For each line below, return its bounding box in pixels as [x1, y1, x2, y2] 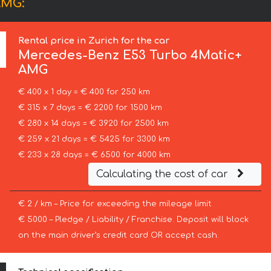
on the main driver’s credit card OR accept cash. [18, 231, 219, 240]
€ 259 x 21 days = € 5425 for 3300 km [18, 135, 170, 144]
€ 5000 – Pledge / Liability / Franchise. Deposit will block [18, 215, 249, 224]
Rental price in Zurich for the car [18, 36, 170, 46]
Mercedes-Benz [18, 48, 120, 63]
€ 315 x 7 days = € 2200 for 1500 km [18, 103, 162, 113]
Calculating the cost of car [96, 169, 231, 180]
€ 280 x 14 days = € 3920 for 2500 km [18, 119, 169, 128]
